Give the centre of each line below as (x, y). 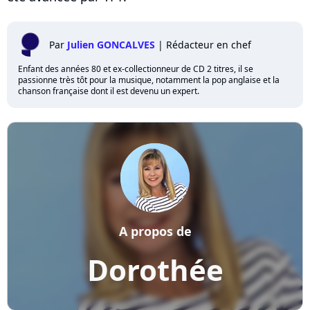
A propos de (155, 231)
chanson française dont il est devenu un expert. (109, 91)
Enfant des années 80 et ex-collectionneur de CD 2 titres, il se (136, 69)
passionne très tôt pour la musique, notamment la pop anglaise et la (149, 80)
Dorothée (155, 269)
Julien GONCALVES (111, 44)
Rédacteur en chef (209, 44)
